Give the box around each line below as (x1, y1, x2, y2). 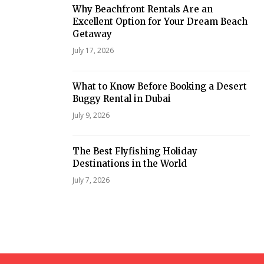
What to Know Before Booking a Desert (72, 81, 247, 93)
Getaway (72, 28, 112, 40)
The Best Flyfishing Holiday (72, 146, 197, 157)
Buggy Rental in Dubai (72, 93, 171, 105)
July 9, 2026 (72, 110, 110, 121)
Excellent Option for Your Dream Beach (72, 16, 247, 28)
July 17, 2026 (72, 45, 114, 56)
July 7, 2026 (72, 175, 110, 186)
